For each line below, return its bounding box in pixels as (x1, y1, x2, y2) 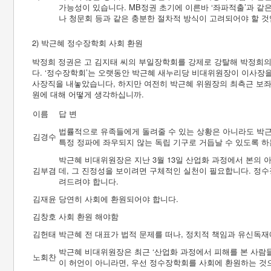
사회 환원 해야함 (59, 211, 119, 222)
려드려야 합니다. (59, 175, 119, 187)
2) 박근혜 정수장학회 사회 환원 (32, 37, 143, 48)
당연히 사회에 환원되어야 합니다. (59, 193, 178, 204)
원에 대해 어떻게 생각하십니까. (32, 88, 144, 100)
